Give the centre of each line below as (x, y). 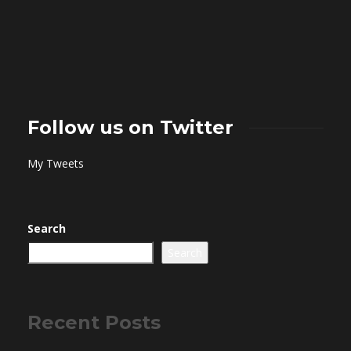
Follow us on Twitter (130, 128)
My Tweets (56, 164)
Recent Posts (94, 323)
